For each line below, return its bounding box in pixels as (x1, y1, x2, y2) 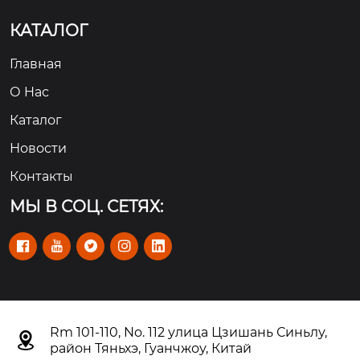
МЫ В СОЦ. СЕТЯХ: (10, 196, 163, 216)
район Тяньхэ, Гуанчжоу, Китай (50, 340, 252, 356)
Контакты (10, 168, 73, 184)
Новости (10, 140, 67, 156)
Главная (10, 55, 62, 72)
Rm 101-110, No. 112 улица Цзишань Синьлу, (50, 324, 327, 340)
